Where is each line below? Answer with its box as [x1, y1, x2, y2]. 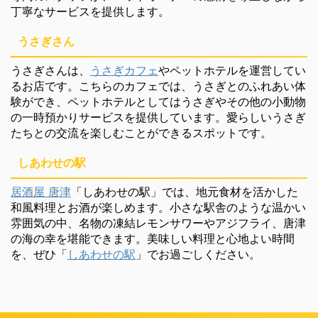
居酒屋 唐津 [11, 184, 71, 199]
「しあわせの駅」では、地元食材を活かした [71, 184, 298, 199]
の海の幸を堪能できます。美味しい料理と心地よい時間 [11, 231, 295, 246]
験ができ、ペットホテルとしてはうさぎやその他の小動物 [11, 94, 306, 109]
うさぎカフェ [90, 62, 158, 77]
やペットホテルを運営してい [158, 62, 306, 77]
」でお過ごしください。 [136, 246, 261, 261]
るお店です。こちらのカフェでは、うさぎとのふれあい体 [11, 78, 306, 93]
